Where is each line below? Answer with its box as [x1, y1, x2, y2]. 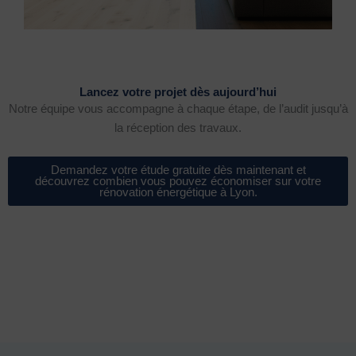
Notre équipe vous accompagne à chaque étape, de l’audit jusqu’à [8, 103, 348, 116]
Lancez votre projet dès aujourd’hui [79, 86, 277, 99]
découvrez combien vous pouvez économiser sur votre [35, 174, 321, 188]
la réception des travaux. [114, 122, 242, 135]
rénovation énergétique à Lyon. [99, 185, 257, 199]
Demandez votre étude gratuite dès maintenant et [50, 163, 306, 176]
